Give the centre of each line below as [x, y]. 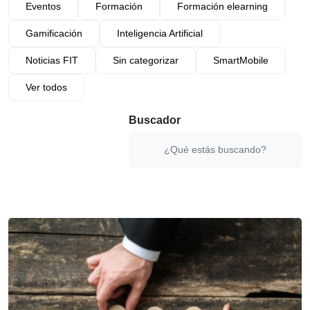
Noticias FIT [52, 60]
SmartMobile [241, 60]
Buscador [155, 120]
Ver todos [46, 87]
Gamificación [54, 33]
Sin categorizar [146, 60]
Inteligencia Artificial [160, 33]
